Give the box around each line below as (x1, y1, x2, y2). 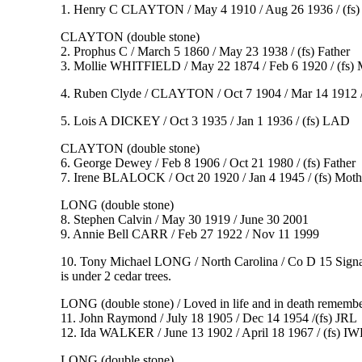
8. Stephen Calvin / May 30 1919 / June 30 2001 (60, 213, 309, 227)
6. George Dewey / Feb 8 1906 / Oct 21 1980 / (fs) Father (60, 156, 356, 170)
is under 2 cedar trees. (60, 269, 171, 284)
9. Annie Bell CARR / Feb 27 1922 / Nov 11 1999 (60, 227, 319, 242)
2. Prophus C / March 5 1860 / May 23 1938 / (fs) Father (60, 44, 350, 59)
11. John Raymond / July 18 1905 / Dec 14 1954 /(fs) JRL (60, 311, 357, 326)
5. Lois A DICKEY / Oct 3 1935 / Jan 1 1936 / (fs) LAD (60, 114, 350, 128)
